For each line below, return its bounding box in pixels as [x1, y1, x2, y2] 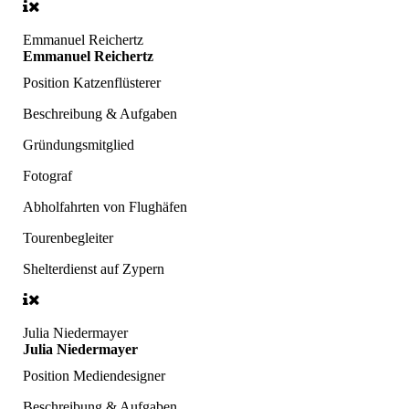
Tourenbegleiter [23, 229, 113, 246]
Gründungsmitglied [23, 136, 134, 152]
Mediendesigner [73, 368, 165, 384]
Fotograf [23, 167, 72, 184]
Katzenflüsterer [73, 74, 161, 90]
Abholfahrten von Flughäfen [23, 198, 187, 215]
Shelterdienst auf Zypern [23, 260, 164, 277]
